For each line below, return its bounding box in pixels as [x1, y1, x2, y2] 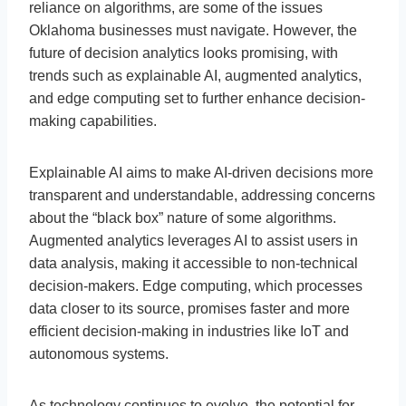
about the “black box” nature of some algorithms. [29, 209, 336, 226]
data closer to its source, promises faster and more [29, 300, 350, 316]
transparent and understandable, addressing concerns [29, 187, 375, 203]
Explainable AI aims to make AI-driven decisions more [29, 164, 373, 180]
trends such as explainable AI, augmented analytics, [29, 67, 362, 83]
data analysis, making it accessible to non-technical [29, 255, 358, 271]
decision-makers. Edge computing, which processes [29, 277, 362, 294]
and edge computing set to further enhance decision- [29, 90, 365, 106]
